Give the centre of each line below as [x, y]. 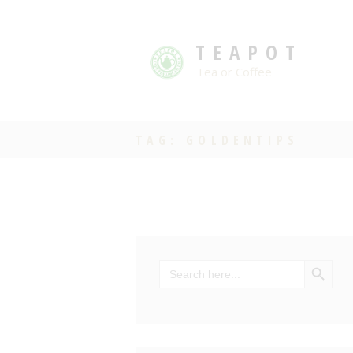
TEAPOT [249, 52]
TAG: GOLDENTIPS [217, 140]
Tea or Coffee [234, 72]
